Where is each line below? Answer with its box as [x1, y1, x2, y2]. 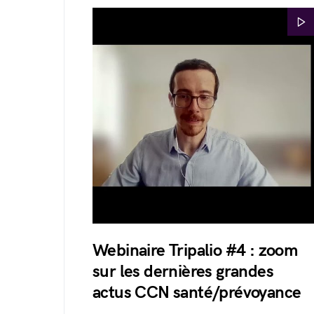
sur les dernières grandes [93, 261, 273, 282]
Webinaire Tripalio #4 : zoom [93, 240, 298, 261]
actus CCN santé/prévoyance [93, 282, 301, 303]
